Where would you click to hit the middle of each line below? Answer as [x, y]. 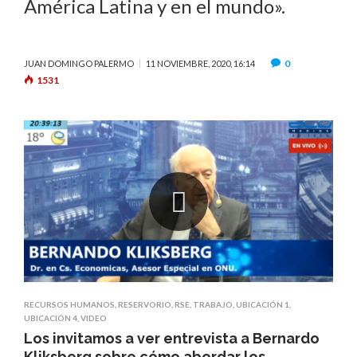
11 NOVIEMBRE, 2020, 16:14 [200, 63]
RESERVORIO [145, 305]
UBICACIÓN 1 [263, 305]
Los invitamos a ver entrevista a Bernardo [172, 339]
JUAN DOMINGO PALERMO [79, 63]
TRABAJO [213, 305]
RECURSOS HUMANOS [69, 305]
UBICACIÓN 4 [51, 318]
